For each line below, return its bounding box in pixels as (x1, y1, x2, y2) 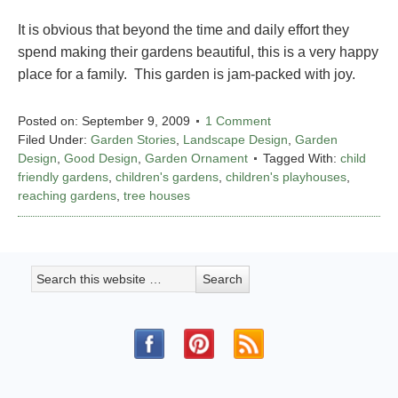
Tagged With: (263, 151, 340, 166)
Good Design (64, 151, 138, 166)
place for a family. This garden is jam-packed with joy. (18, 67, 355, 83)
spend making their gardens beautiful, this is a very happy (18, 44, 378, 60)
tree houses (123, 188, 190, 203)
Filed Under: (18, 132, 91, 147)
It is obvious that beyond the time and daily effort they (18, 22, 349, 38)
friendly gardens (18, 170, 108, 185)
